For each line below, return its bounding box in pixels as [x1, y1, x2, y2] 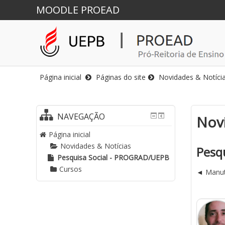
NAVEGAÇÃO [57, 111, 105, 122]
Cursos [59, 164, 82, 174]
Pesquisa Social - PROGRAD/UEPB [57, 153, 169, 162]
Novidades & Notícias [60, 141, 131, 151]
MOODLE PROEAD [36, 3, 120, 17]
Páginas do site [96, 72, 146, 82]
